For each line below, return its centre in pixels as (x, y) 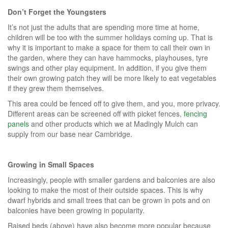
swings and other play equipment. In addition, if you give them (107, 67)
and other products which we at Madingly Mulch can (113, 123)
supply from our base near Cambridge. (70, 134)
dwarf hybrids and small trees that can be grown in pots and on (109, 200)
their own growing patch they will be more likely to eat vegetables (112, 78)
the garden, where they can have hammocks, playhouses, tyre (108, 57)
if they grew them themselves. (56, 88)
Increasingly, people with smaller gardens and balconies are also (111, 179)
